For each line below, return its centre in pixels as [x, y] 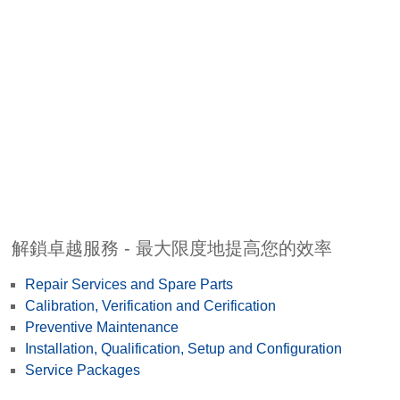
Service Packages [83, 371]
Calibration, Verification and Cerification [151, 306]
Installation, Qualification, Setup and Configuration [184, 349]
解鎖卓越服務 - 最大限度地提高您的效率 [172, 248]
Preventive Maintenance [102, 328]
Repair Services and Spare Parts [129, 285]
